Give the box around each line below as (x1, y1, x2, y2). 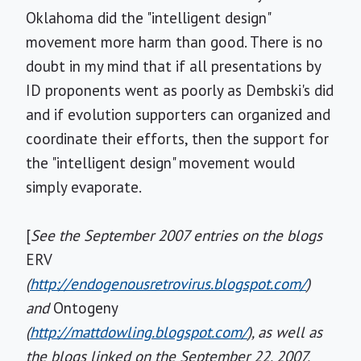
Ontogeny (53, 298, 118, 317)
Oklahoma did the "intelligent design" (26, 8, 270, 27)
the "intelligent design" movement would (26, 153, 295, 172)
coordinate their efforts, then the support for (26, 129, 329, 148)
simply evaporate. (26, 177, 142, 197)
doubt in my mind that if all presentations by (26, 56, 321, 76)
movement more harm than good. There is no (26, 32, 323, 52)
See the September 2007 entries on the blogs (31, 226, 322, 245)
